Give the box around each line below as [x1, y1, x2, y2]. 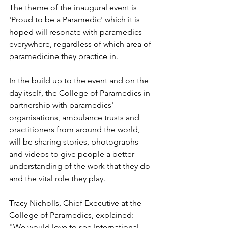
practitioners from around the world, [9, 125, 142, 134]
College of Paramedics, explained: [9, 210, 136, 220]
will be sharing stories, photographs [9, 137, 140, 147]
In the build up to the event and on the [9, 76, 151, 85]
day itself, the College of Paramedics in [9, 88, 152, 98]
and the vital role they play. [9, 174, 105, 183]
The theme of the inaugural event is [9, 3, 139, 12]
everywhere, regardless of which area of [9, 39, 153, 49]
